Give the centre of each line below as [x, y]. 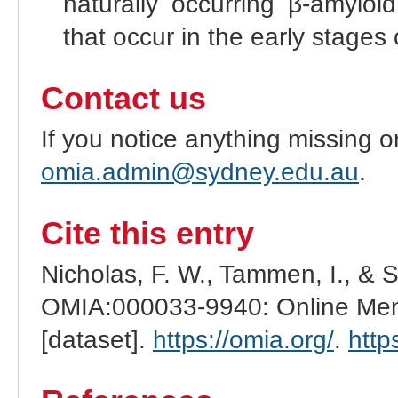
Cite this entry [147, 233]
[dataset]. [96, 339]
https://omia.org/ [243, 339]
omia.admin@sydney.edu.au [199, 171]
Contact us [123, 98]
